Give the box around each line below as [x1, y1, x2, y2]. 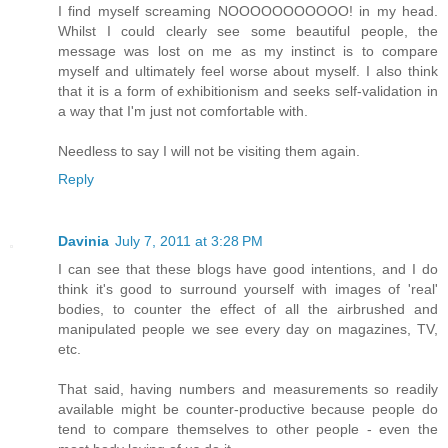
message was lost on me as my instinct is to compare [58, 42, 438, 59]
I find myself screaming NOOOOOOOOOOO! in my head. [58, 2, 438, 19]
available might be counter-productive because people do [58, 400, 438, 417]
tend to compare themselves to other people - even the [58, 420, 438, 437]
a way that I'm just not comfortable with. [58, 102, 308, 119]
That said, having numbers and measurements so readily [58, 380, 438, 397]
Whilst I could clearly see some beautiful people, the [58, 22, 438, 39]
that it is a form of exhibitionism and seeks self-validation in [58, 82, 438, 99]
